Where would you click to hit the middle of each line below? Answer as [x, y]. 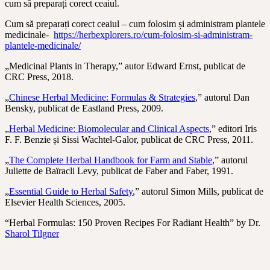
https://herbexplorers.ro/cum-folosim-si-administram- [153, 34]
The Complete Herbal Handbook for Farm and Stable [111, 160]
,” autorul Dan [222, 97]
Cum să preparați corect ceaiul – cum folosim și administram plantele [135, 24]
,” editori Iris [233, 128]
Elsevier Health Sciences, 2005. [65, 202]
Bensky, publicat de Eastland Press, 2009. [84, 108]
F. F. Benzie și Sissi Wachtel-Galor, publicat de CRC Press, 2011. [129, 139]
